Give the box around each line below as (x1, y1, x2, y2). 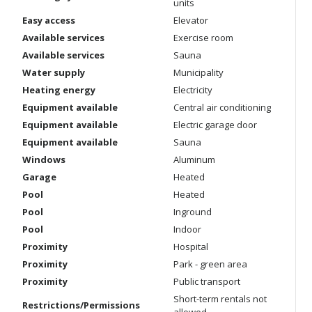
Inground (173, 205, 212, 218)
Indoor (173, 223, 201, 235)
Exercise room (173, 31, 233, 44)
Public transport (173, 275, 240, 288)
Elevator (173, 14, 208, 26)
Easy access (22, 14, 75, 26)
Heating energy (22, 84, 95, 96)
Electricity (173, 84, 212, 96)
